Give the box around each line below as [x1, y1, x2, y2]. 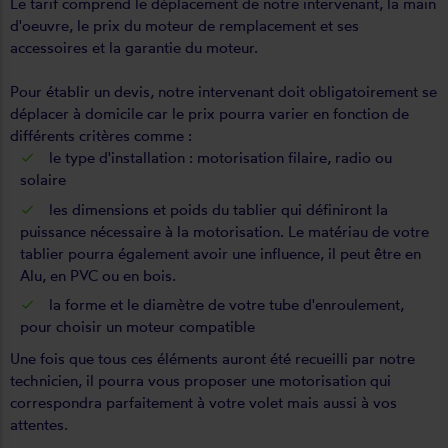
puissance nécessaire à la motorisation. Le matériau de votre [20, 221, 429, 241]
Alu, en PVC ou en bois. [20, 265, 176, 285]
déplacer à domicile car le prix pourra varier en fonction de [10, 104, 409, 123]
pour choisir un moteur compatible [20, 317, 255, 336]
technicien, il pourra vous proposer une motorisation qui [10, 371, 391, 390]
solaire [20, 170, 66, 189]
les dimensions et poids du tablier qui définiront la [45, 199, 388, 219]
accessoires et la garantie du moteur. [10, 38, 262, 57]
